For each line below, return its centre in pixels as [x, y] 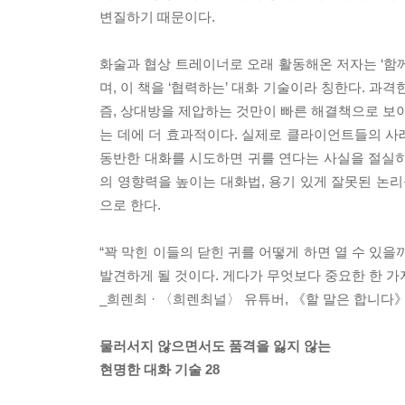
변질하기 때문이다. [157, 17]
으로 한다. [130, 205]
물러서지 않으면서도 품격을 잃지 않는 [215, 346]
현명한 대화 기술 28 [160, 370]
